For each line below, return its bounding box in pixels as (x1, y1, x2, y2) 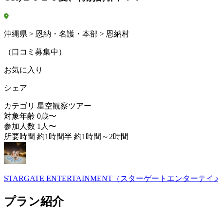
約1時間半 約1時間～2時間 (37, 132, 128, 141)
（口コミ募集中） (4, 48, 66, 56)
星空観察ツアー (37, 102, 91, 110)
